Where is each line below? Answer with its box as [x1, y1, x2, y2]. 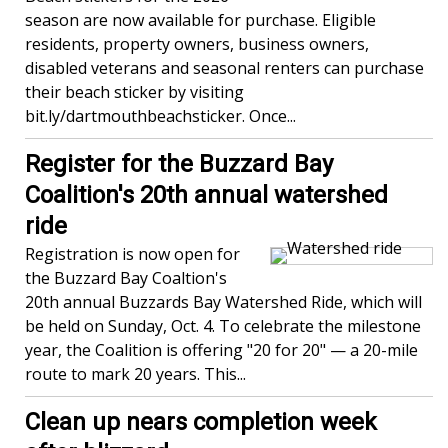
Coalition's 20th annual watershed [25, 181, 388, 209]
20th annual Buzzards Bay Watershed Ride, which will [25, 291, 422, 313]
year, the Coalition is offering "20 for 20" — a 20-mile [25, 339, 418, 361]
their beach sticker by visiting [25, 81, 244, 103]
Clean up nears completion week [25, 408, 377, 436]
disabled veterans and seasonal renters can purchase [25, 57, 424, 79]
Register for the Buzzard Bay [25, 150, 333, 178]
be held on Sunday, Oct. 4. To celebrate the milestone [25, 315, 421, 337]
